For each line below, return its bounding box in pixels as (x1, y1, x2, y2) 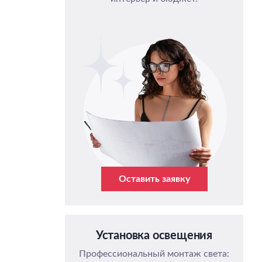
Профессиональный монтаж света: (79, 249, 229, 259)
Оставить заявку (118, 174, 190, 184)
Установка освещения (95, 230, 213, 242)
